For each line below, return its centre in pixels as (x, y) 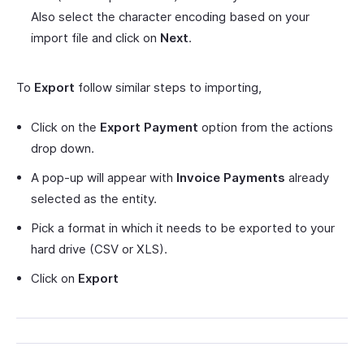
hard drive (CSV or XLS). (99, 249)
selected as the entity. (94, 198)
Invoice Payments (231, 177)
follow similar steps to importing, (168, 87)
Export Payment (149, 127)
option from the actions (266, 127)
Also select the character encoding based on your (170, 16)
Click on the (65, 127)
